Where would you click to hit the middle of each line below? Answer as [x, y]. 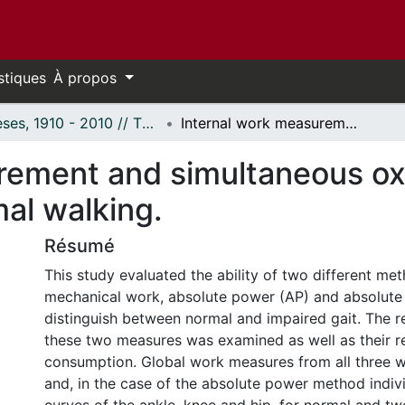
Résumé [80, 246]
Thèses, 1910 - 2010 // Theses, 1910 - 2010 [148, 123]
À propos [87, 78]
